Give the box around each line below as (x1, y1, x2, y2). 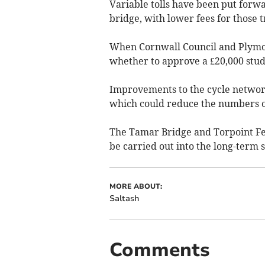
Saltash (109, 193, 139, 205)
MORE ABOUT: (109, 182, 162, 192)
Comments (109, 237, 210, 263)
